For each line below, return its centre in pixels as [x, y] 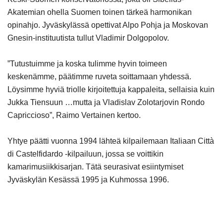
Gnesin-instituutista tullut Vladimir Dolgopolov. [88, 38]
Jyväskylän [27, 179]
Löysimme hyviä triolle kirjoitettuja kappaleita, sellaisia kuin [111, 89]
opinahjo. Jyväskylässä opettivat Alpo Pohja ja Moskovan [108, 25]
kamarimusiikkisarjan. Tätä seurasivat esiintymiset [95, 166]
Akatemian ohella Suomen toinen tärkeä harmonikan [100, 12]
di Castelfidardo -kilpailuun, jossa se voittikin [85, 154]
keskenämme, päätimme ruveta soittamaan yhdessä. [99, 76]
